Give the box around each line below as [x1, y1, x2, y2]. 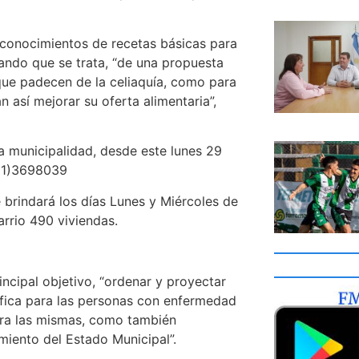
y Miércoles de [145, 192, 238, 209]
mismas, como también [36, 312, 176, 329]
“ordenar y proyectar [99, 273, 226, 290]
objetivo [42, 273, 92, 290]
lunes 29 [171, 143, 222, 159]
